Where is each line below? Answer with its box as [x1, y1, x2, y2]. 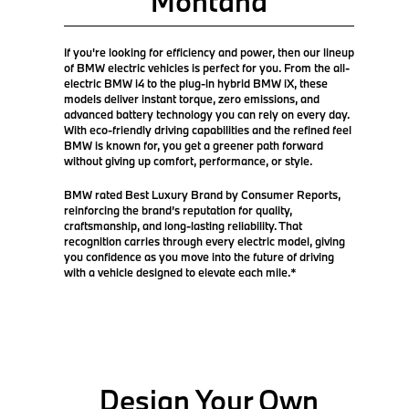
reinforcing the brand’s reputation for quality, [64, 202, 292, 217]
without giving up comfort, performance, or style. [64, 152, 315, 168]
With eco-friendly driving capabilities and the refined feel [64, 121, 351, 137]
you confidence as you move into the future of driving [64, 248, 334, 264]
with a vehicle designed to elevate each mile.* [64, 264, 297, 279]
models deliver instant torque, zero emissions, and [64, 90, 320, 106]
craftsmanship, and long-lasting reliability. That [64, 217, 302, 233]
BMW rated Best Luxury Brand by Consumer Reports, [64, 186, 341, 202]
